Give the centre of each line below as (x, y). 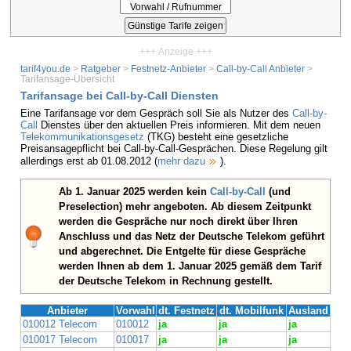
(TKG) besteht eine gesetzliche (216, 137)
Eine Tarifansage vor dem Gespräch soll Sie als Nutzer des (156, 114)
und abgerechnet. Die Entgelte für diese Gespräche (182, 251)
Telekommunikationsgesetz (82, 137)
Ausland (308, 311)
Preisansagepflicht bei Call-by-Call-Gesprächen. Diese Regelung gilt (174, 149)
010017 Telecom (60, 340)
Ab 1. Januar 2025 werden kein (134, 192)
